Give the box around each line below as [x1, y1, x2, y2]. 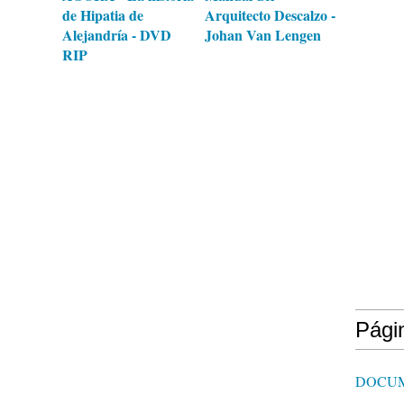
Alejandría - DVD [62, 24, 171, 45]
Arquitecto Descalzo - [204, 5, 335, 25]
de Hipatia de [62, 5, 143, 25]
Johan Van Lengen [204, 24, 321, 45]
